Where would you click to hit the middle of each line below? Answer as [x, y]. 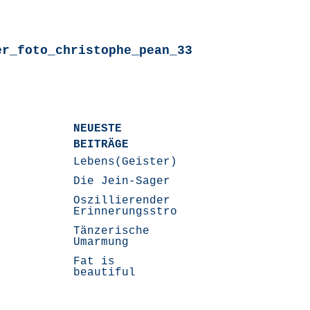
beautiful [105, 273]
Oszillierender [122, 201]
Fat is [94, 262]
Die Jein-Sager [122, 181]
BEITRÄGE [101, 145]
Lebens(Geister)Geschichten [164, 162]
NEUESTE [98, 129]
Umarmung [101, 242]
